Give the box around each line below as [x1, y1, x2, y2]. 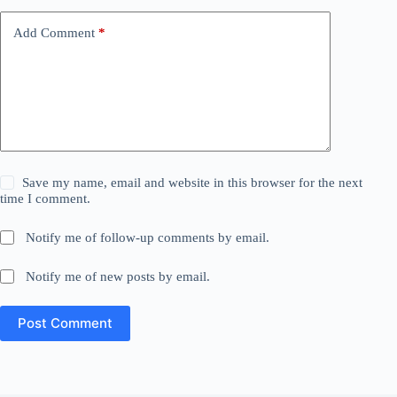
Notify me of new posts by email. [26, 269, 211, 284]
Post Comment [18, 315, 113, 332]
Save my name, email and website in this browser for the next [22, 175, 363, 190]
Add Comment [13, 26, 95, 41]
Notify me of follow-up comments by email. [26, 230, 270, 245]
